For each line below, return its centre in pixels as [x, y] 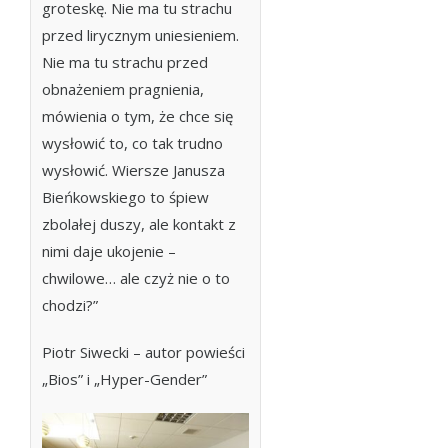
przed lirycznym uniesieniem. [140, 35]
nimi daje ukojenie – [109, 251]
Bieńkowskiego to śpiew [125, 197]
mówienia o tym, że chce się [137, 116]
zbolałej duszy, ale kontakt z [139, 224]
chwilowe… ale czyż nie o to [136, 278]
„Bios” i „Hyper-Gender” [124, 379]
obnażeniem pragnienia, [123, 89]
